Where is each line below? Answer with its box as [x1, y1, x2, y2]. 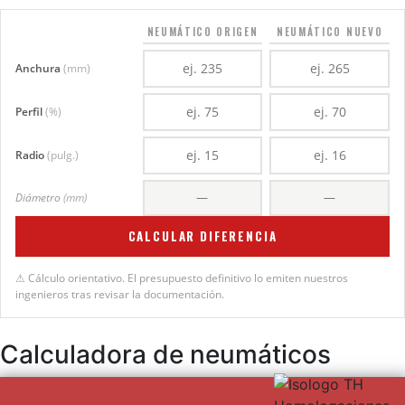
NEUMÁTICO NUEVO [277, 24, 383, 39]
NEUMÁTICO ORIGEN [146, 24, 259, 39]
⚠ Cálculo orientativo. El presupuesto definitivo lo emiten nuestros [15, 269, 348, 286]
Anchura [15, 60, 63, 76]
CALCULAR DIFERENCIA [127, 226, 278, 245]
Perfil [15, 103, 45, 119]
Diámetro [15, 189, 63, 205]
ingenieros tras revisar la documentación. [15, 286, 224, 302]
